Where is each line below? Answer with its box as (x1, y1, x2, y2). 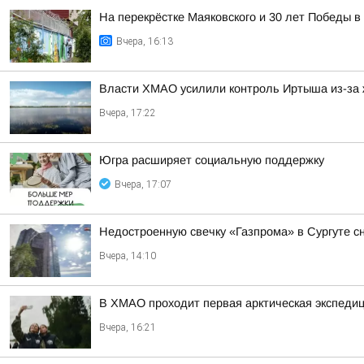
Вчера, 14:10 (99, 250, 156, 262)
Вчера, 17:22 (99, 107, 156, 119)
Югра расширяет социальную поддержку (99, 154, 324, 167)
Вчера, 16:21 (99, 322, 156, 333)
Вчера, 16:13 (116, 36, 173, 47)
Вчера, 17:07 (115, 179, 171, 190)
